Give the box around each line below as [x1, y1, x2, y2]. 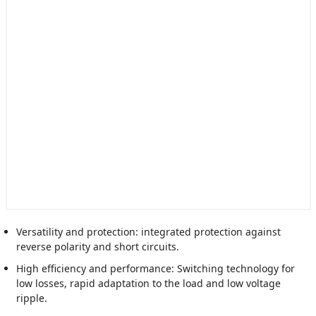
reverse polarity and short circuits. [16, 240, 179, 253]
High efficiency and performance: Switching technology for [16, 262, 295, 275]
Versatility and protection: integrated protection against [16, 225, 281, 238]
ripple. [16, 291, 47, 305]
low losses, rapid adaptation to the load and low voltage [16, 276, 281, 290]
